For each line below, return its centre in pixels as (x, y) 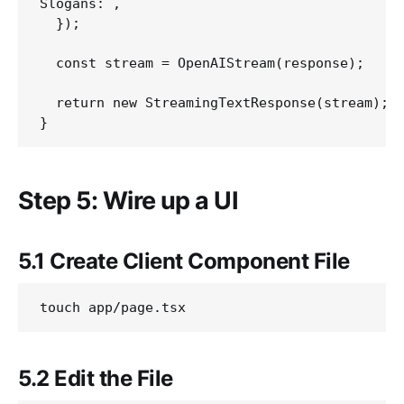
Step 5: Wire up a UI (129, 200)
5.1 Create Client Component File (184, 261)
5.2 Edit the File (96, 378)
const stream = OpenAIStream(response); (202, 64)
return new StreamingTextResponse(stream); (214, 103)
